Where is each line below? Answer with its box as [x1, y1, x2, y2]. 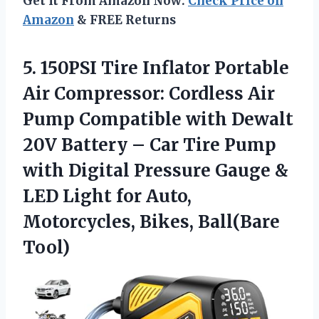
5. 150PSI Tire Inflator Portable [23, 57, 289, 80]
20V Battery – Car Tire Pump [23, 134, 276, 157]
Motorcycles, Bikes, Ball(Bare [23, 211, 280, 234]
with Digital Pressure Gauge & [23, 159, 288, 182]
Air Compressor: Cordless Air [23, 83, 275, 105]
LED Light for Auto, [23, 185, 192, 208]
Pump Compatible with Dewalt [23, 108, 293, 131]
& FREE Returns [74, 12, 176, 28]
